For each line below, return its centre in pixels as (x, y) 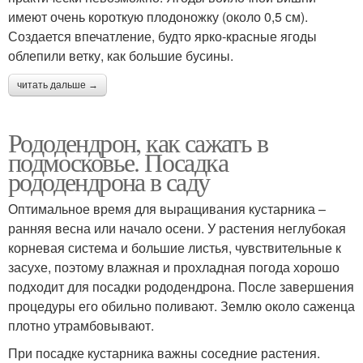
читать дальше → (58, 85)
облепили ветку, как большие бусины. (121, 56)
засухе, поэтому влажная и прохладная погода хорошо (174, 267)
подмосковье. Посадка (118, 162)
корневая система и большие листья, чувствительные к (175, 248)
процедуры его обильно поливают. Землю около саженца (181, 306)
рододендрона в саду (109, 181)
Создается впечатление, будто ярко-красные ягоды (162, 36)
